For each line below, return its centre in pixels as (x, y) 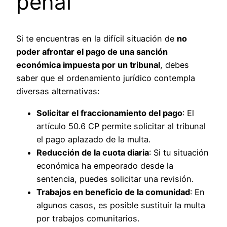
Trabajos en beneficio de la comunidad (113, 192)
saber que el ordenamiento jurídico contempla (106, 78)
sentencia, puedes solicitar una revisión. (115, 179)
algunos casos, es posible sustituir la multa (121, 205)
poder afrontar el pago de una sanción (92, 52)
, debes (175, 65)
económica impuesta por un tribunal (88, 65)
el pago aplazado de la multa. (93, 139)
